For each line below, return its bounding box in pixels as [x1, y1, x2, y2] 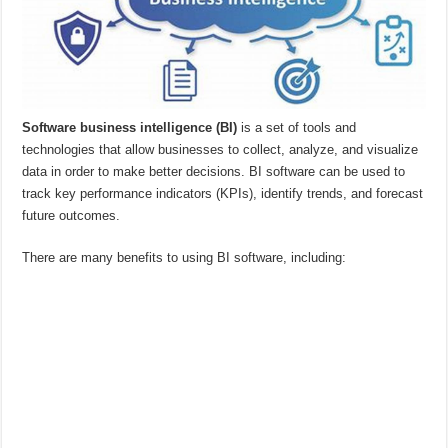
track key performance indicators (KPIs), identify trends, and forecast [22, 185, 424, 201]
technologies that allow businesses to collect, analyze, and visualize [22, 141, 419, 157]
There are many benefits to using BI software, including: [22, 249, 347, 265]
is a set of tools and [237, 119, 357, 135]
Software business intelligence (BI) [22, 119, 238, 135]
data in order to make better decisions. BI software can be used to [22, 163, 406, 179]
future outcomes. [22, 207, 121, 223]
